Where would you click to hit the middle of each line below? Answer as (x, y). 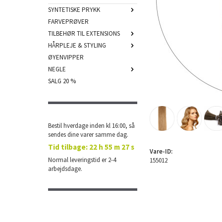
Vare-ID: (161, 151)
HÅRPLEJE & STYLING (77, 45)
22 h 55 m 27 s (112, 147)
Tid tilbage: (68, 147)
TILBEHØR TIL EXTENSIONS (84, 33)
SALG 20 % (62, 81)
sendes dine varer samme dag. (88, 135)
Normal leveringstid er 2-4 (82, 160)
